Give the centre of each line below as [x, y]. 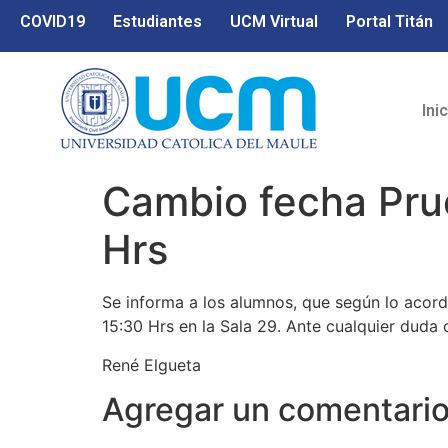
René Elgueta [151, 364]
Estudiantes [157, 21]
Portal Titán [389, 21]
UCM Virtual [274, 21]
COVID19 [52, 21]
